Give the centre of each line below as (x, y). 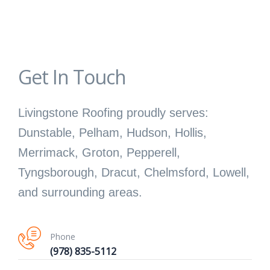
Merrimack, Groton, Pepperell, (99, 153)
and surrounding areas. (80, 193)
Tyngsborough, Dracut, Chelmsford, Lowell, (134, 173)
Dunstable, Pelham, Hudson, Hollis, (112, 133)
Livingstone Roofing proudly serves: (113, 113)
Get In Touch (72, 77)
